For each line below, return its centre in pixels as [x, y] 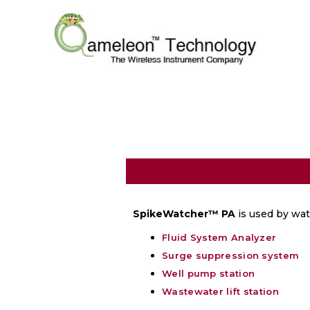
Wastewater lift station [220, 291]
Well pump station [209, 273]
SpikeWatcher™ [176, 213]
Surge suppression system [231, 255]
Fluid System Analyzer [219, 237]
